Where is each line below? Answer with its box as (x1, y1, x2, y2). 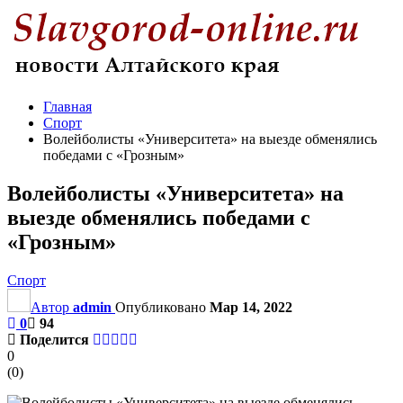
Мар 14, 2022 (210, 299, 292, 315)
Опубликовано (115, 299, 210, 315)
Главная (43, 99, 92, 114)
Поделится (20, 331, 89, 347)
